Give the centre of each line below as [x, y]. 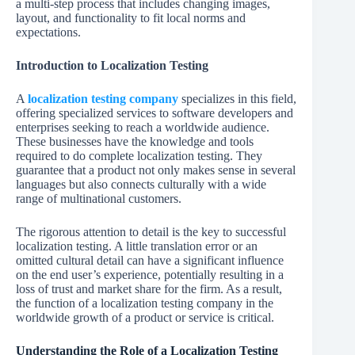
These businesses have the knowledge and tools [135, 142]
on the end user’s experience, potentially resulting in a [150, 275]
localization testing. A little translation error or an [137, 246]
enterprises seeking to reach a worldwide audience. [143, 128]
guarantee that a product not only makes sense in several [156, 170]
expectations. [48, 32]
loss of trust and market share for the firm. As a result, [149, 289]
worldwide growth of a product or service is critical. [145, 318]
